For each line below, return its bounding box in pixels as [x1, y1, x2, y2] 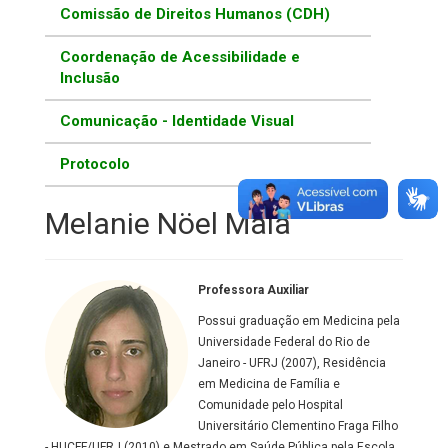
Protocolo [60, 155, 130, 174]
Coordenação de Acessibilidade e [60, 48, 300, 67]
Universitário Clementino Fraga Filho [198, 419, 398, 434]
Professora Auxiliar [198, 283, 309, 298]
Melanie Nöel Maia [45, 206, 291, 242]
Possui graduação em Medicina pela [198, 314, 400, 329]
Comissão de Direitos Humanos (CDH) [60, 5, 330, 24]
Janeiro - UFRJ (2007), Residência [198, 356, 386, 371]
